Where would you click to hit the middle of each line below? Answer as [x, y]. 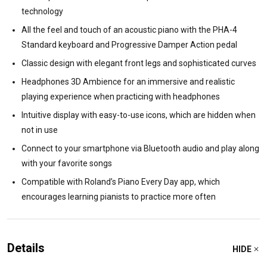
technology [42, 11]
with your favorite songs [67, 163]
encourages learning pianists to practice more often [119, 196]
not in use [40, 130]
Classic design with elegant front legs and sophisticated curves [139, 63]
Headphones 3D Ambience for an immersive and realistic [128, 81]
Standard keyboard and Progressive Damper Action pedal [129, 44]
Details [26, 248]
